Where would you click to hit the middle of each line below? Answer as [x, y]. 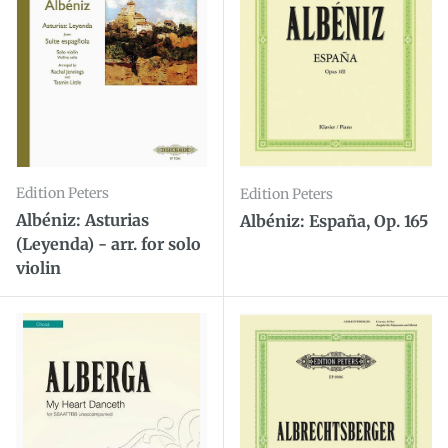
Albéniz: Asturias [82, 219]
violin [38, 267]
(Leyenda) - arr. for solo [108, 243]
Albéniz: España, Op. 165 [334, 220]
